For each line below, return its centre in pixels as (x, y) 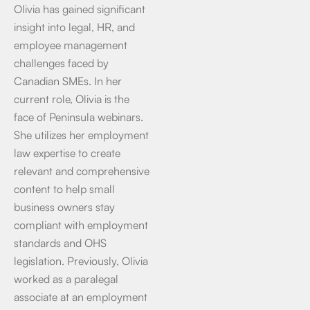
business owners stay (64, 206)
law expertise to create (67, 152)
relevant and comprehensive (82, 170)
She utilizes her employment (81, 134)
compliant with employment (81, 224)
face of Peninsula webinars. (79, 116)
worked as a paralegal (66, 278)
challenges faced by (61, 62)
